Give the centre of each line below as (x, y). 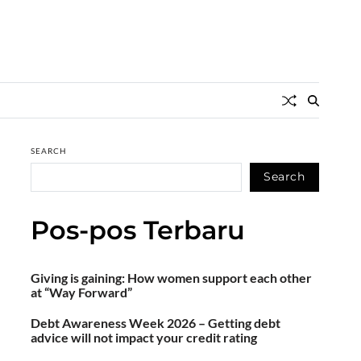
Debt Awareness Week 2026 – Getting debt (156, 322)
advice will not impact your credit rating (144, 337)
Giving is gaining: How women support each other (172, 277)
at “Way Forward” (82, 292)
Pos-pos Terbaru (138, 230)
